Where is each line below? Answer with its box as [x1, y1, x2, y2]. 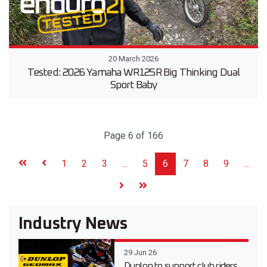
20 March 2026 [108, 54, 159, 63]
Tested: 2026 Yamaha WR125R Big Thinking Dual [27, 67, 240, 78]
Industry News [18, 216, 128, 232]
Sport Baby [110, 80, 157, 91]
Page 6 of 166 [104, 130, 163, 141]
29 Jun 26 [123, 248, 157, 257]
